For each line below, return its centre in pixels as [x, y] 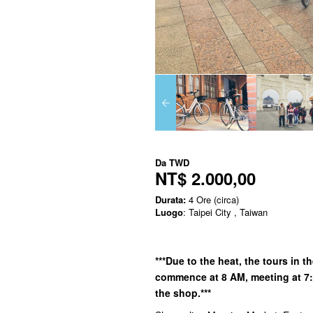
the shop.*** [183, 292]
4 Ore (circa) [212, 199]
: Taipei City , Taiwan [225, 212]
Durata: [170, 199]
